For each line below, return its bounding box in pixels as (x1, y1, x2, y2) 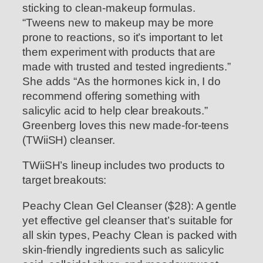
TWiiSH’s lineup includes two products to (22, 159, 225, 172)
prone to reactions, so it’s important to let (22, 31, 222, 43)
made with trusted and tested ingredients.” (22, 60, 231, 73)
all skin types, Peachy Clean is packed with (22, 228, 237, 241)
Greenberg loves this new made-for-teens (22, 119, 230, 131)
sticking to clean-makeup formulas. (22, 1, 195, 14)
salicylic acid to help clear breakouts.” (22, 104, 208, 117)
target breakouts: (22, 174, 107, 187)
